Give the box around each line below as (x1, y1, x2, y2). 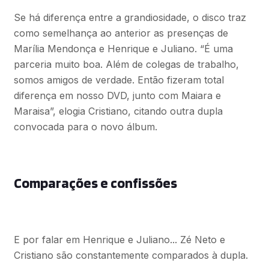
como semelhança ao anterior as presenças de (13, 26, 228, 39)
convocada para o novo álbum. (13, 120, 157, 133)
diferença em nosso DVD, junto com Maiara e (13, 89, 221, 101)
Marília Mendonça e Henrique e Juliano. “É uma (13, 42, 233, 55)
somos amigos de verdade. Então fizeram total (13, 73, 224, 86)
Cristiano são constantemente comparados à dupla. (13, 249, 248, 261)
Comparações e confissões (13, 174, 177, 192)
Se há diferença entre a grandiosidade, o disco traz (13, 11, 246, 23)
